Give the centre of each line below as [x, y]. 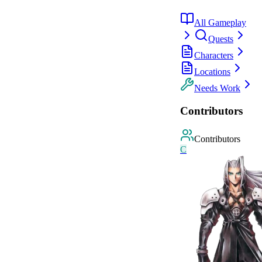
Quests [221, 39]
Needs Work [217, 88]
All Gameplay [220, 23]
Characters [214, 55]
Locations [212, 72]
